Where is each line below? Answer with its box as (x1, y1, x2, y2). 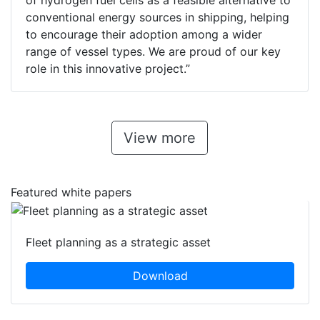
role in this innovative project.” (26, 61, 190, 76)
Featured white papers (11, 185, 131, 200)
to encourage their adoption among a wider (26, 27, 262, 42)
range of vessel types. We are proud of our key (26, 44, 281, 59)
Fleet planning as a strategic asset (26, 234, 211, 249)
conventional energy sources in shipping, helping (26, 10, 289, 25)
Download (132, 268, 188, 283)
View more (124, 129, 196, 147)
